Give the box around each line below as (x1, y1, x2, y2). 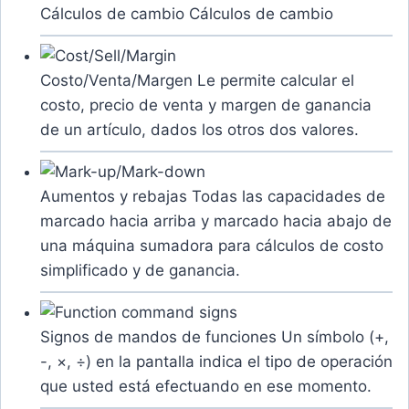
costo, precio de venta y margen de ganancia (39, 96, 372, 115)
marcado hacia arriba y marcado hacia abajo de (39, 212, 392, 231)
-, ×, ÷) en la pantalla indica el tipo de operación (39, 352, 393, 372)
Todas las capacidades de (191, 187, 385, 206)
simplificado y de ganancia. (39, 261, 240, 280)
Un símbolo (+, (280, 328, 389, 347)
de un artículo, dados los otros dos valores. (39, 121, 359, 140)
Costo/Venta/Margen (39, 71, 197, 90)
